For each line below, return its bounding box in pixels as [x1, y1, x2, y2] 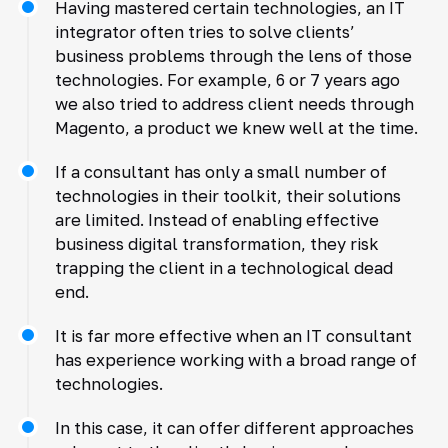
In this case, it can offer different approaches [54, 417, 414, 438]
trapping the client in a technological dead [54, 257, 393, 278]
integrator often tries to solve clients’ [54, 21, 355, 42]
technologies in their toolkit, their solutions [54, 185, 401, 206]
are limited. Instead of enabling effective [54, 209, 379, 230]
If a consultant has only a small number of [54, 161, 387, 182]
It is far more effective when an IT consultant [54, 325, 412, 346]
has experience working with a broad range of [54, 349, 417, 370]
